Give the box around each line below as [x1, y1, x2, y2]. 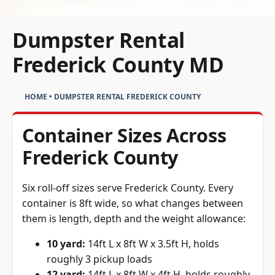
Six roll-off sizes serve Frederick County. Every [22, 181, 233, 195]
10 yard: [47, 237, 85, 251]
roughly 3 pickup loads [47, 252, 152, 266]
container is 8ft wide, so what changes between [22, 196, 243, 211]
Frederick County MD [12, 50, 224, 79]
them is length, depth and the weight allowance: [22, 212, 246, 226]
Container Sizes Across [22, 122, 227, 149]
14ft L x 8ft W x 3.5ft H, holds [85, 237, 219, 251]
